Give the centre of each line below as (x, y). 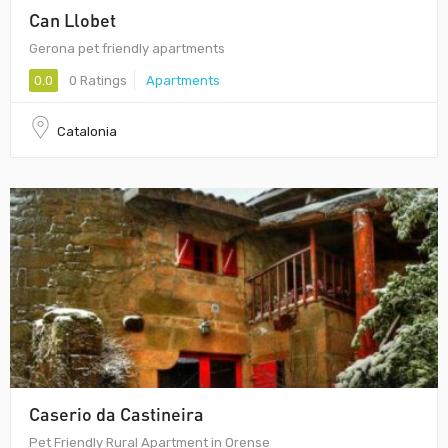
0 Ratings (96, 80)
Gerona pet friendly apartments (127, 48)
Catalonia (87, 131)
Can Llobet (72, 19)
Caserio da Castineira (116, 413)
